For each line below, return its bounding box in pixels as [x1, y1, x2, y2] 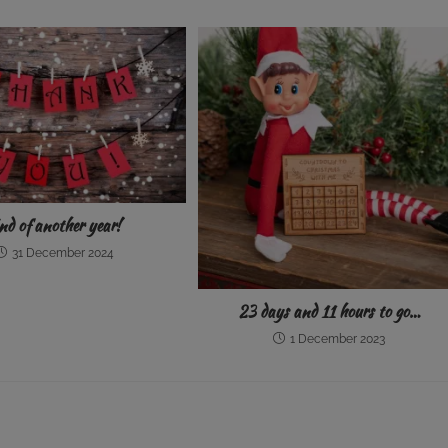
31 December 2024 [12, 245, 115, 260]
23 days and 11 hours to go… [238, 300, 421, 324]
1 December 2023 [290, 332, 386, 347]
